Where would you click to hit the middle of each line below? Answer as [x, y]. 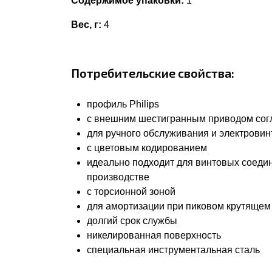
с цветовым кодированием [147, 148]
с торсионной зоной [131, 192]
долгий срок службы [132, 221]
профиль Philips [123, 104]
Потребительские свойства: [153, 73]
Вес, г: [86, 25]
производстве [118, 177]
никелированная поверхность [154, 235]
